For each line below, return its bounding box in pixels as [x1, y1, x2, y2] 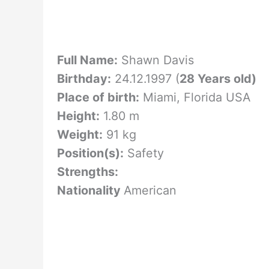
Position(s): [56, 145, 124, 160]
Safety [123, 145, 164, 160]
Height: [56, 108, 100, 123]
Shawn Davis [117, 52, 194, 67]
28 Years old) [179, 71, 256, 86]
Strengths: [56, 164, 118, 179]
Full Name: [56, 52, 118, 67]
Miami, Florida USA [139, 89, 250, 104]
